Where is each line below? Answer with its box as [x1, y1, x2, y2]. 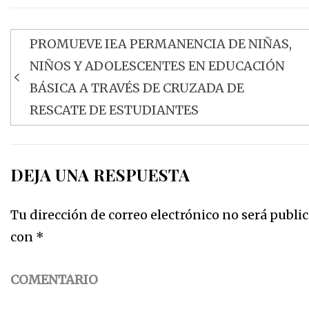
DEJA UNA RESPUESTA [10, 163, 190, 186]
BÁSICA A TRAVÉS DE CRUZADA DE [30, 80, 244, 96]
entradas [11, 86, 96, 114]
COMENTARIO [10, 272, 98, 288]
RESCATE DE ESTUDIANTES [30, 102, 199, 118]
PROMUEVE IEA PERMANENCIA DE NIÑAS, [30, 36, 292, 52]
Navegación [11, 41, 121, 68]
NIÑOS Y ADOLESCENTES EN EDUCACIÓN [30, 58, 285, 74]
